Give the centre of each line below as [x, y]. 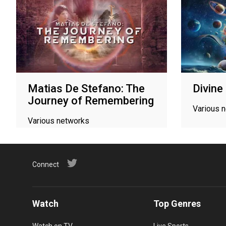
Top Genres [177, 203]
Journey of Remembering [91, 100]
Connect [46, 164]
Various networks [59, 121]
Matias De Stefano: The [86, 88]
